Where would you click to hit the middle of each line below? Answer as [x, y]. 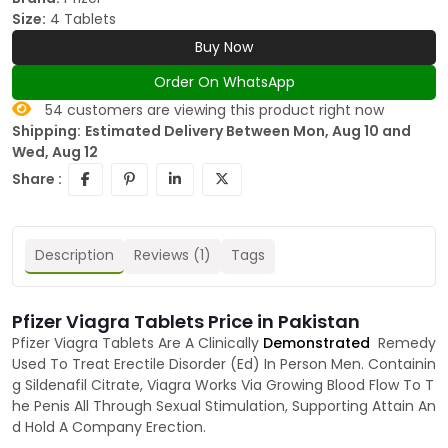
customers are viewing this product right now [223, 110]
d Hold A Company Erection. [109, 427]
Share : [37, 179]
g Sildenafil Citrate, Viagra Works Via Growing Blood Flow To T [223, 385]
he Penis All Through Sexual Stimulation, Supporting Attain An [224, 406]
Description [74, 255]
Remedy [407, 343]
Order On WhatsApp [224, 82]
